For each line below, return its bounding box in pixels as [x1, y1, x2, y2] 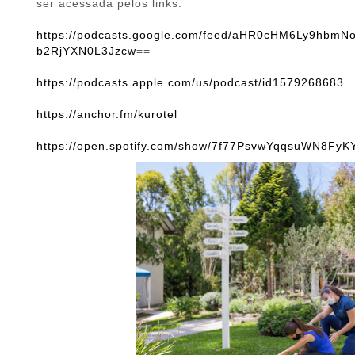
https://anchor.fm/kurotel [36, 108, 177, 121]
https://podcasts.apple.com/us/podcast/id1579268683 [36, 76, 344, 90]
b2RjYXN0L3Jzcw [36, 44, 136, 58]
